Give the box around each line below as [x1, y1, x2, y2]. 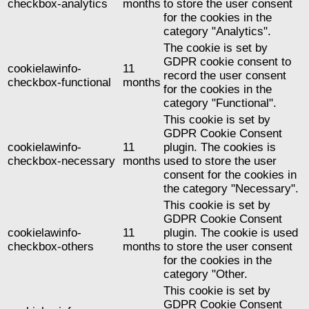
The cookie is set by [163, 41, 268, 55]
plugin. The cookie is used [163, 226, 298, 240]
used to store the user [163, 154, 277, 168]
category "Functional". [163, 97, 277, 110]
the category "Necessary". [163, 182, 299, 196]
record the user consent [163, 69, 286, 83]
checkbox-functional [8, 76, 111, 90]
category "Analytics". [163, 25, 271, 39]
